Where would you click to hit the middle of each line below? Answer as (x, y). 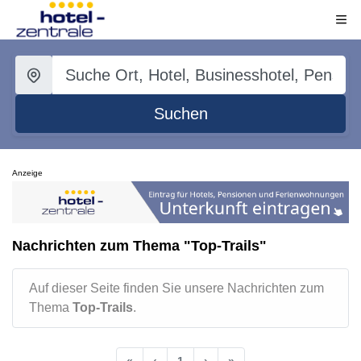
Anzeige (27, 173)
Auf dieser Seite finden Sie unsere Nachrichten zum (176, 288)
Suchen (180, 114)
